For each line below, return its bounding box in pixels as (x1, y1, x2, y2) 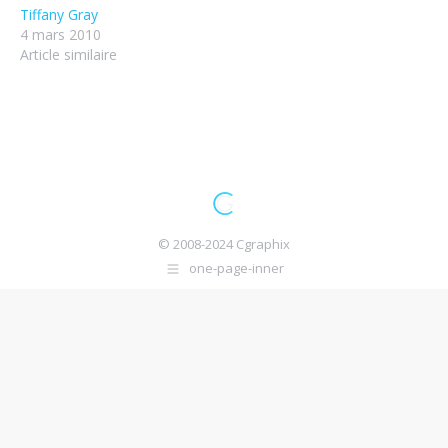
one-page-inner (188, 259, 284, 278)
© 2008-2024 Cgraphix (158, 235, 290, 253)
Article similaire (20, 45, 117, 64)
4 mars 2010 (20, 25, 101, 44)
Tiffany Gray (20, 5, 98, 24)
